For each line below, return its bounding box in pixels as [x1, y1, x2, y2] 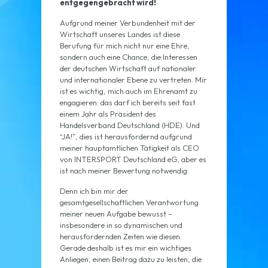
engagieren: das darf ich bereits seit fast [59, 98, 196, 108]
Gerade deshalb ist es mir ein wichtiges [59, 243, 191, 253]
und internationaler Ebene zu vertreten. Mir [59, 75, 207, 85]
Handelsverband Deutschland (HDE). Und [59, 120, 200, 130]
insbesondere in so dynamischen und [59, 220, 182, 230]
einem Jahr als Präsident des [59, 109, 156, 119]
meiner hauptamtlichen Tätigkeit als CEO [59, 143, 199, 153]
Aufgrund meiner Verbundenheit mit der [59, 18, 196, 28]
